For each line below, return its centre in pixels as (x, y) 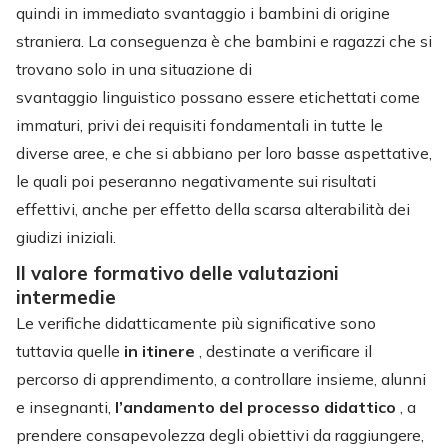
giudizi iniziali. (66, 236)
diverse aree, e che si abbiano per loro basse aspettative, (224, 152)
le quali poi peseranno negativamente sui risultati (196, 180)
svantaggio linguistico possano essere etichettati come (218, 96)
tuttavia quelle (70, 350)
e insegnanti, (65, 406)
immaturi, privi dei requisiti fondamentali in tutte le (199, 124)
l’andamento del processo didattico (257, 406)
